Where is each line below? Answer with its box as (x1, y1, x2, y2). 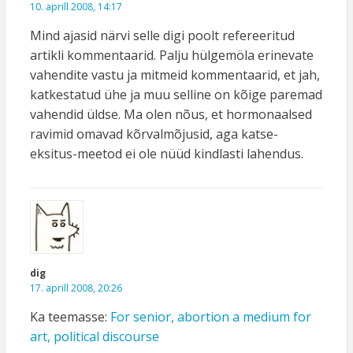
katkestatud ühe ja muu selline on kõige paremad (29, 86, 322, 104)
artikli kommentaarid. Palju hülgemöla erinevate (29, 46, 314, 65)
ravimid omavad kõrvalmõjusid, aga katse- (29, 125, 278, 143)
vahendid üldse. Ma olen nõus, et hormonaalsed (29, 106, 312, 124)
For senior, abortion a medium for (110, 308, 311, 326)
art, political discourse (29, 328, 159, 346)
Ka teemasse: (29, 308, 110, 326)
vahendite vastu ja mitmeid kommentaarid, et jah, (29, 66, 320, 84)
